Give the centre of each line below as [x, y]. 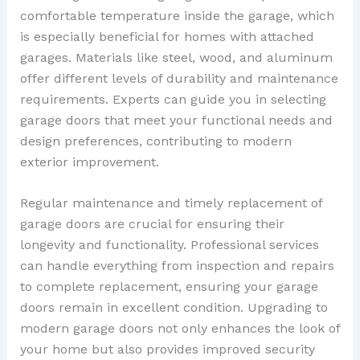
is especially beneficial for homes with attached [167, 36]
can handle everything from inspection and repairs [177, 266]
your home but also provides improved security [167, 350]
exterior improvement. [89, 162]
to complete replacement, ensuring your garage [169, 287]
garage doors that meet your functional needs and [176, 120]
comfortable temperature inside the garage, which [177, 15]
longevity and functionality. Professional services [169, 245]
